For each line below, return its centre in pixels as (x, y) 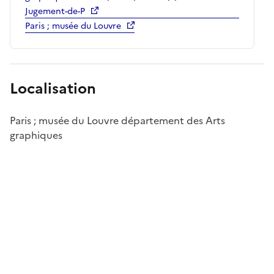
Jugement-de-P (55, 11)
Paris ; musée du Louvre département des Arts (117, 120)
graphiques (36, 135)
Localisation (53, 88)
